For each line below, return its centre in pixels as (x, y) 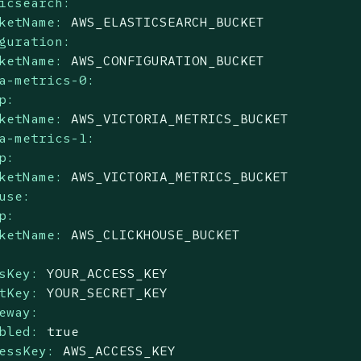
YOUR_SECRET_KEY (108, 292)
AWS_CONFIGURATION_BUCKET (168, 60)
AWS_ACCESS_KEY (120, 350)
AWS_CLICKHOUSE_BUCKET (156, 234)
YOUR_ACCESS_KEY (108, 273)
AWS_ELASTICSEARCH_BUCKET (168, 21)
